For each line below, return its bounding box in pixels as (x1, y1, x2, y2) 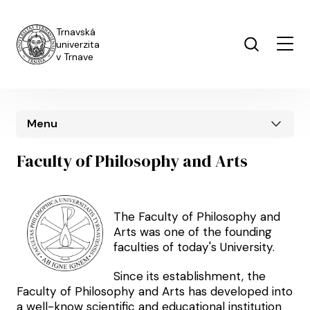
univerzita (56, 37, 100, 51)
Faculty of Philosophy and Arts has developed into (17, 283, 293, 299)
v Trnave (56, 50, 93, 63)
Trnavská (56, 25, 95, 38)
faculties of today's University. (113, 239, 275, 255)
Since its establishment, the (113, 268, 266, 284)
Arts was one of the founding (113, 224, 272, 239)
